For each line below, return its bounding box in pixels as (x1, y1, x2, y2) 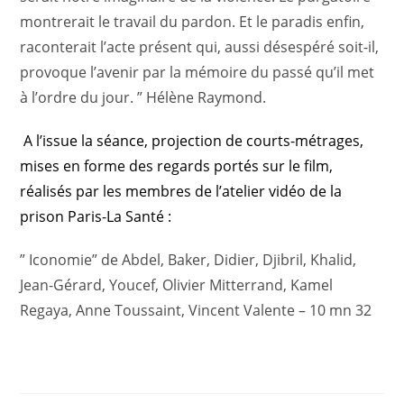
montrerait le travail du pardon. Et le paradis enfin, (20, 12, 365, 32)
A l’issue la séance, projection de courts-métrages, (23, 131, 364, 151)
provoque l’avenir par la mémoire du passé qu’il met (20, 62, 375, 82)
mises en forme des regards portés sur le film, (20, 156, 334, 176)
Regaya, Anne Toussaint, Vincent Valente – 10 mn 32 (20, 300, 376, 320)
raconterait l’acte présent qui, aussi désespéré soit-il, (20, 37, 380, 57)
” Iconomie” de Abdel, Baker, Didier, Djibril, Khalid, (20, 250, 357, 270)
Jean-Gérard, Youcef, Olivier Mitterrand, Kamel (20, 275, 334, 295)
